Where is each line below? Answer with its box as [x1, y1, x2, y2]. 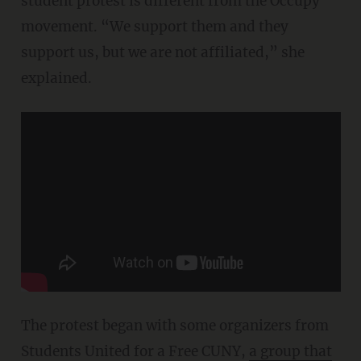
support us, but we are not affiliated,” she [20, 44, 305, 62]
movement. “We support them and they [20, 18, 288, 36]
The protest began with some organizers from [20, 317, 329, 335]
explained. [20, 69, 92, 88]
